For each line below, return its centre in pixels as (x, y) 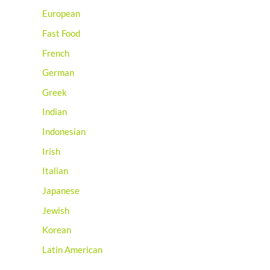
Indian (55, 112)
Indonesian (64, 132)
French (56, 53)
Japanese (61, 190)
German (58, 73)
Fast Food (61, 33)
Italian (55, 171)
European (61, 14)
